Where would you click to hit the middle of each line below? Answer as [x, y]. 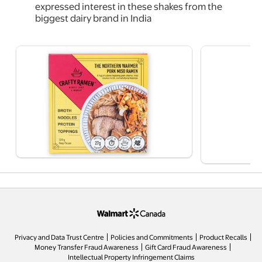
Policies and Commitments [151, 237]
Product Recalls [223, 237]
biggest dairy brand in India [94, 18]
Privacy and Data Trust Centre [59, 237]
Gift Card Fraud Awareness [186, 247]
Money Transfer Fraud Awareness [87, 247]
